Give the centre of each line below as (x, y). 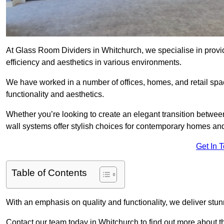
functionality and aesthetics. (55, 94)
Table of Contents (49, 173)
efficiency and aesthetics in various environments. (94, 62)
